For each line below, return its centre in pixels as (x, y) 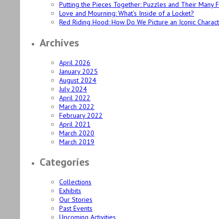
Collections (76, 182)
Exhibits (70, 191)
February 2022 (81, 115)
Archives (60, 42)
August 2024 (78, 80)
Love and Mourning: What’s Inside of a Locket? (127, 13)
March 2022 (77, 106)
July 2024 (73, 89)
